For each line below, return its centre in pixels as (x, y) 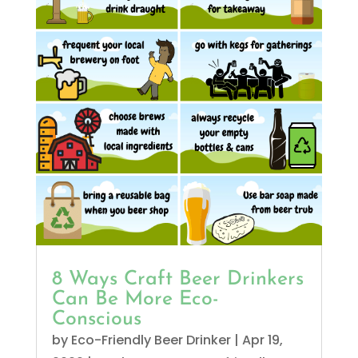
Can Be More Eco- (135, 300)
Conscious (96, 320)
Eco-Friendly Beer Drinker (151, 340)
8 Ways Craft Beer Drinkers (177, 280)
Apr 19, (262, 340)
